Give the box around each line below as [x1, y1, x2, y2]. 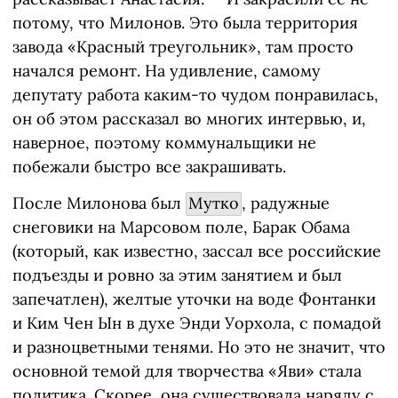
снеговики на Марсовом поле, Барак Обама [12, 217, 350, 238]
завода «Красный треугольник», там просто [12, 36, 354, 58]
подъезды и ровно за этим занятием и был [12, 265, 342, 286]
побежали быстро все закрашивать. [12, 156, 286, 178]
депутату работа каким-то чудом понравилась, [12, 84, 378, 106]
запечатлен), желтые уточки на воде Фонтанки [12, 289, 376, 310]
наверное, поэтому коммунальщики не [12, 132, 316, 154]
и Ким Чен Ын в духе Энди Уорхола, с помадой [12, 313, 381, 334]
